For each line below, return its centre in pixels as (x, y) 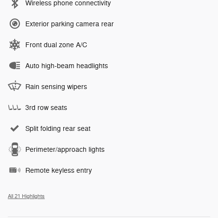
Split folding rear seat (58, 128)
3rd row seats (46, 108)
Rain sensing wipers (56, 87)
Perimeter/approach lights (65, 149)
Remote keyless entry (59, 170)
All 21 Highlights (26, 196)
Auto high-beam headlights (67, 66)
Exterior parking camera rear (70, 24)
